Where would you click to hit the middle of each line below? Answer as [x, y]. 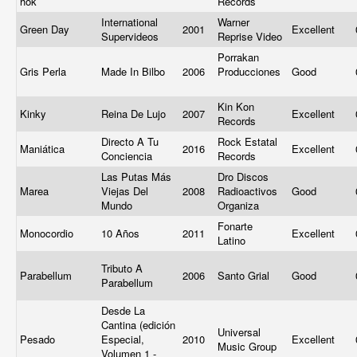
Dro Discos [243, 177]
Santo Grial [245, 275]
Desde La [123, 310]
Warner [233, 22]
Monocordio [48, 233]
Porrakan [238, 57]
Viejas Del [125, 191]
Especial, [123, 339]
